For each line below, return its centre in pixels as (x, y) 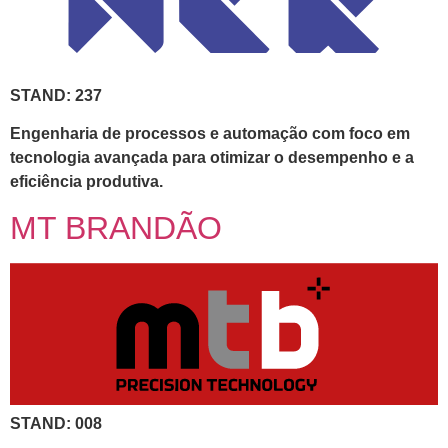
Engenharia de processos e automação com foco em (210, 134)
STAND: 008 (56, 424)
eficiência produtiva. (86, 182)
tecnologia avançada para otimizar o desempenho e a (212, 158)
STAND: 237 (56, 95)
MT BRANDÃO (116, 227)
